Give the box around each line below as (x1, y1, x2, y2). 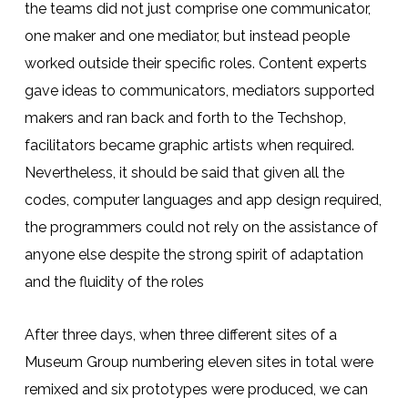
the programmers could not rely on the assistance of (24, 219, 378, 236)
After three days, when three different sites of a (24, 326, 337, 343)
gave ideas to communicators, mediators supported (24, 82, 374, 99)
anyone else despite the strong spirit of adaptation (24, 246, 363, 263)
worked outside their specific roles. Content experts (24, 55, 367, 72)
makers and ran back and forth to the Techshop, (24, 109, 346, 127)
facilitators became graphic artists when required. (24, 137, 354, 154)
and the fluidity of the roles (24, 273, 204, 291)
